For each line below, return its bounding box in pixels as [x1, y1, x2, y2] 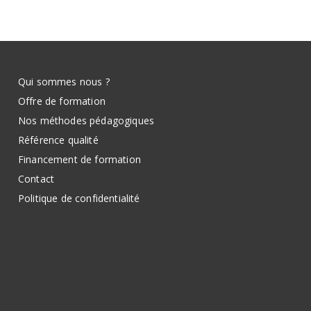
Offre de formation [18, 94, 106, 108]
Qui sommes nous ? [18, 74, 110, 88]
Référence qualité [18, 133, 99, 146]
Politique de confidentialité [18, 191, 140, 205]
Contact [18, 171, 55, 185]
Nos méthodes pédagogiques [18, 113, 154, 127]
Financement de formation [18, 152, 141, 166]
